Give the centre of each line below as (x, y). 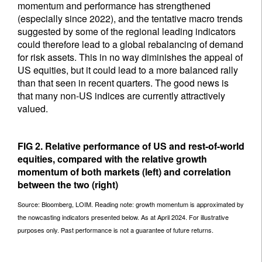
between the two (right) (68, 185)
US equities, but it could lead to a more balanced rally (128, 70)
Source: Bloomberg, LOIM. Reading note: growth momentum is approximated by (131, 204)
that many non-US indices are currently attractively (121, 96)
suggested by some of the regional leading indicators (127, 31)
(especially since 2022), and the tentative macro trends (130, 18)
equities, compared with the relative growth (112, 159)
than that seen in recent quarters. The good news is (123, 83)
